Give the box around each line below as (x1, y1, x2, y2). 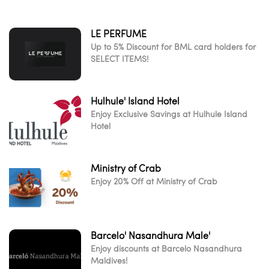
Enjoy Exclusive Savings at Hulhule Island (91, 108, 247, 119)
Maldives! (91, 255, 128, 266)
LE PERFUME (91, 27, 147, 40)
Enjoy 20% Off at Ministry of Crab (91, 175, 217, 187)
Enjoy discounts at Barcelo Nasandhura (91, 243, 242, 254)
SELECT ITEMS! (91, 53, 149, 64)
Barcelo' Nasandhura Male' (91, 229, 210, 242)
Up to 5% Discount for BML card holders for (91, 41, 256, 52)
